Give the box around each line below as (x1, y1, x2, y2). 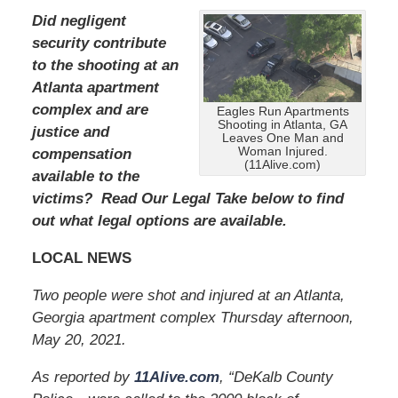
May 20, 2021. (31, 330, 135, 348)
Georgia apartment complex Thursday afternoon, (31, 308, 354, 326)
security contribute (31, 34, 166, 52)
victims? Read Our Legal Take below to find (31, 189, 344, 207)
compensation (31, 145, 131, 163)
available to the (31, 167, 139, 185)
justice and (31, 123, 109, 140)
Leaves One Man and (221, 131, 344, 146)
